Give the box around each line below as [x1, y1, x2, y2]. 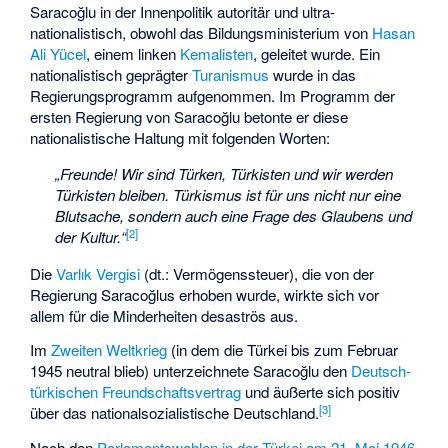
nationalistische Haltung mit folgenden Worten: [30, 127, 331, 149]
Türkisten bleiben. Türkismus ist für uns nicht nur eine [54, 184, 401, 206]
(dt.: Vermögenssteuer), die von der [140, 262, 375, 284]
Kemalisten [180, 43, 254, 65]
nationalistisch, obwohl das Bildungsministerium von [30, 22, 373, 44]
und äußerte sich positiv [241, 381, 401, 403]
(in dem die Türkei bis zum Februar [167, 339, 399, 361]
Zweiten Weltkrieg [51, 339, 168, 361]
